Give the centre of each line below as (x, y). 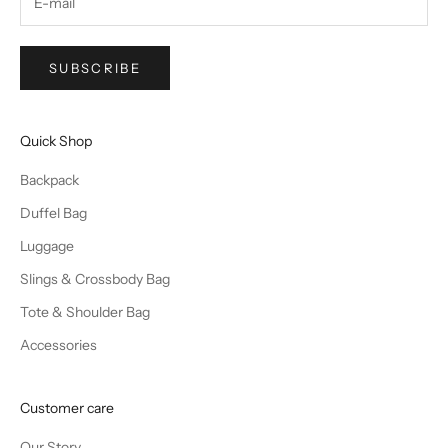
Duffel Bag (53, 212)
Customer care (67, 407)
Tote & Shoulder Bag (85, 311)
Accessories (58, 344)
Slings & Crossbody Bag (95, 278)
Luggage (47, 245)
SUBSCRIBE (95, 67)
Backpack (49, 179)
